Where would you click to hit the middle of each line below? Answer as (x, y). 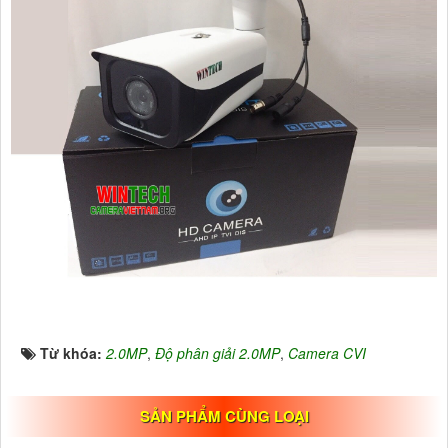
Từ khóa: (73, 352)
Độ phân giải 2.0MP (217, 352)
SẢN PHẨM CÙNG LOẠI (224, 415)
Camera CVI (327, 352)
